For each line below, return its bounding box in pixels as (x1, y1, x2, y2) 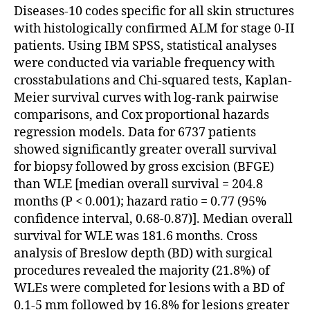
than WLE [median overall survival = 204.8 (14, 176, 263, 192)
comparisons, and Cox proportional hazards (14, 107, 269, 123)
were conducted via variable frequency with (14, 55, 275, 71)
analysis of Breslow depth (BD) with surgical (14, 245, 273, 262)
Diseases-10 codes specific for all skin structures (14, 3, 294, 19)
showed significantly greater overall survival (14, 141, 277, 158)
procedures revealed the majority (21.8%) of (14, 262, 270, 279)
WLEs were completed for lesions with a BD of (14, 280, 284, 296)
